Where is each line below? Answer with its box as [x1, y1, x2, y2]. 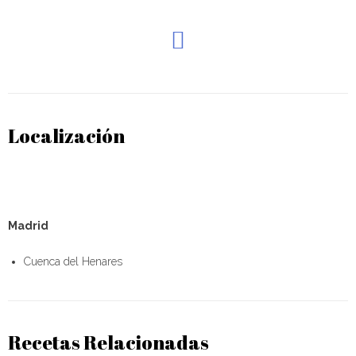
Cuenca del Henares [24, 254, 122, 268]
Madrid [8, 219, 48, 232]
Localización [8, 123, 125, 149]
